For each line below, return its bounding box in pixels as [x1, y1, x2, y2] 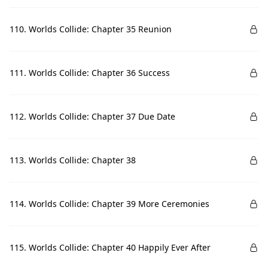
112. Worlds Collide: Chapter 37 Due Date [10, 111, 175, 122]
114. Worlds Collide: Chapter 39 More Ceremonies [10, 198, 209, 209]
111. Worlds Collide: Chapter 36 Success [10, 67, 170, 78]
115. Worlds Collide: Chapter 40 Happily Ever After [10, 242, 211, 253]
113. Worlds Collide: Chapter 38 [10, 154, 136, 166]
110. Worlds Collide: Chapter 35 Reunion [10, 23, 172, 35]
